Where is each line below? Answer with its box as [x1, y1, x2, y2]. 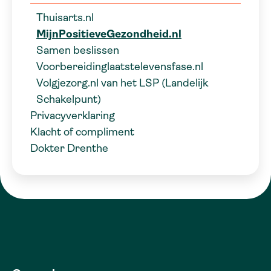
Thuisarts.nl [36, 11, 94, 24]
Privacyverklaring [30, 109, 115, 122]
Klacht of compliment [30, 125, 134, 138]
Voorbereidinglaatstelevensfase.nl [36, 60, 203, 73]
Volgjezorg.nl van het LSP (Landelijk [36, 76, 208, 89]
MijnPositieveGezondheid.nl [36, 27, 181, 40]
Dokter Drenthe [30, 142, 108, 154]
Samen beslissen [36, 44, 119, 56]
